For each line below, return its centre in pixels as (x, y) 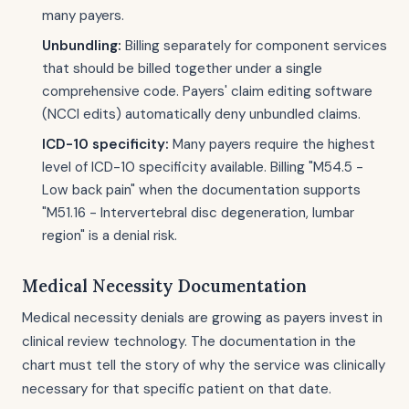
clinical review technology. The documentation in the (189, 341)
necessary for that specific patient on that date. (177, 389)
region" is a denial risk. (110, 236)
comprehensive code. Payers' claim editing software (207, 91)
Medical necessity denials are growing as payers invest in (202, 318)
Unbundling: (82, 46)
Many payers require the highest (272, 144)
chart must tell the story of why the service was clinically (204, 365)
